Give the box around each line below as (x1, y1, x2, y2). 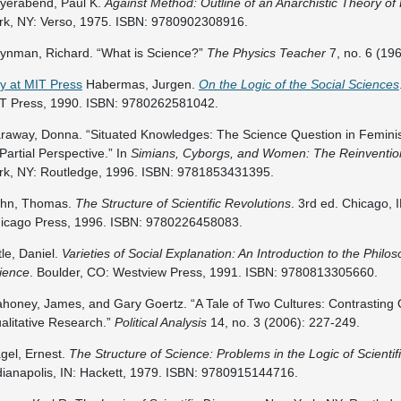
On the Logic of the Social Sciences (198, 77, 399, 91)
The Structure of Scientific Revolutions (74, 196, 291, 210)
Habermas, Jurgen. (81, 77, 199, 91)
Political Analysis (114, 315, 207, 329)
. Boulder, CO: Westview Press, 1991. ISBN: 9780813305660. (29, 265, 378, 279)
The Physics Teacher (206, 46, 326, 60)
